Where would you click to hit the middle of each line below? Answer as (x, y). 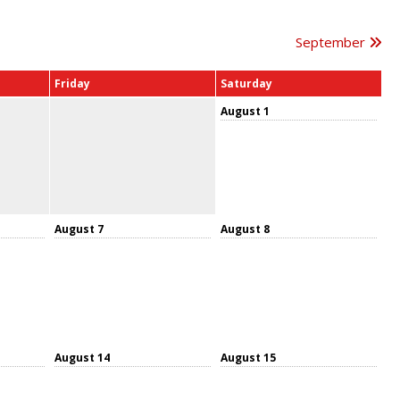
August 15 (248, 357)
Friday (72, 83)
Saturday (246, 83)
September (332, 42)
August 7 (79, 229)
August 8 (245, 229)
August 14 (82, 357)
